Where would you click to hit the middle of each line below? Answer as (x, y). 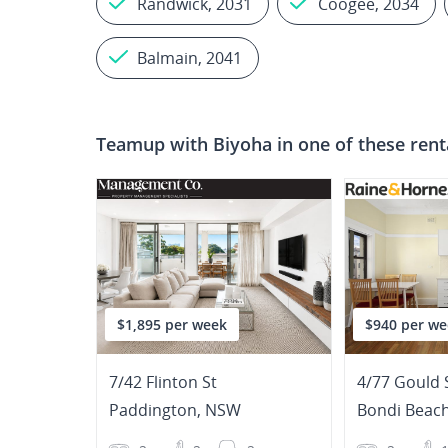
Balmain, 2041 (189, 58)
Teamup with (154, 144)
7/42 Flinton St (163, 382)
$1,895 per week (172, 324)
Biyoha (242, 144)
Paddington (153, 410)
